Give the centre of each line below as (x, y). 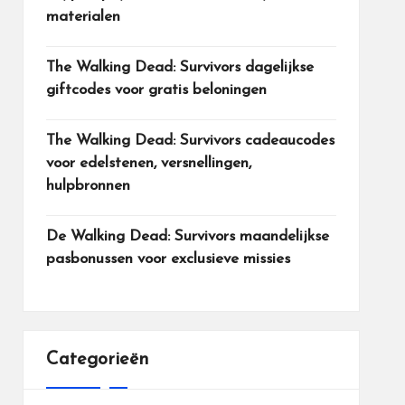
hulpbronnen (88, 186)
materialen (83, 17)
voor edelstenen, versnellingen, (148, 163)
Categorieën (97, 360)
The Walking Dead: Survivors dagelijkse (179, 67)
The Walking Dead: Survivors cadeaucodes (190, 141)
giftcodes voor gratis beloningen (156, 90)
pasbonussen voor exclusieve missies (168, 259)
